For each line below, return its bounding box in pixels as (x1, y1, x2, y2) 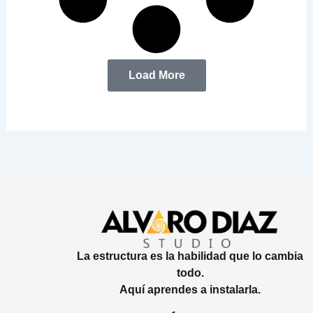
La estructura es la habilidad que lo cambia (77, 250, 303, 263)
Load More (128, 69, 185, 82)
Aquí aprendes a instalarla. (119, 284, 261, 296)
